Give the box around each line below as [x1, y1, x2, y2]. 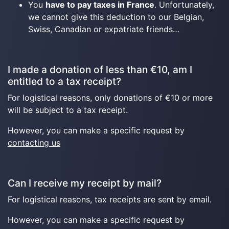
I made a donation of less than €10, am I [8, 63, 192, 76]
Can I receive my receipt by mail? [8, 177, 162, 189]
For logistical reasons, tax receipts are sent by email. [8, 194, 212, 204]
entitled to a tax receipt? [8, 75, 121, 87]
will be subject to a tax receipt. [8, 105, 128, 115]
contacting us [8, 138, 60, 148]
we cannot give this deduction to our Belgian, [28, 12, 204, 22]
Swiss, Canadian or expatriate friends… [28, 24, 179, 34]
